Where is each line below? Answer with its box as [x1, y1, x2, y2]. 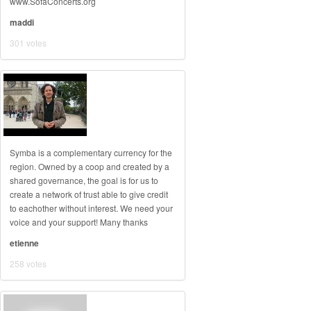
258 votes [10, 258, 47, 269]
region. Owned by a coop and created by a [10, 160, 169, 172]
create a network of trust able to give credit [10, 188, 168, 200]
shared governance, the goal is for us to [10, 174, 158, 186]
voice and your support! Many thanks [10, 216, 148, 228]
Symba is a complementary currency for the [10, 146, 172, 158]
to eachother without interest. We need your [10, 202, 173, 214]
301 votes [10, 37, 47, 49]
